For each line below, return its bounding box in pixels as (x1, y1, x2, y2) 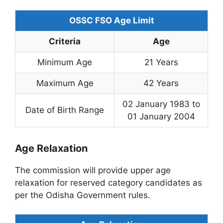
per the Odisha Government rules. (15, 190, 150, 200)
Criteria (49, 36, 81, 46)
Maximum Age (36, 78, 94, 88)
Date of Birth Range (25, 105, 104, 115)
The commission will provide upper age (15, 165, 171, 175)
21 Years (144, 57, 178, 67)
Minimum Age (37, 57, 92, 67)
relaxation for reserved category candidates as (15, 177, 202, 188)
